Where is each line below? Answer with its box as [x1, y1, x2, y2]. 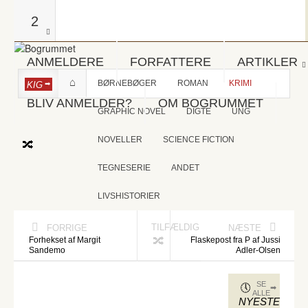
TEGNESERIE [98, 163, 151, 173]
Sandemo [29, 245, 65, 255]
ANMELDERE [27, 55, 104, 69]
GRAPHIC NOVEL [98, 107, 166, 116]
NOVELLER [98, 135, 142, 144]
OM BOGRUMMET [158, 96, 263, 110]
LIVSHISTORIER [98, 191, 160, 201]
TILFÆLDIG [151, 222, 199, 232]
